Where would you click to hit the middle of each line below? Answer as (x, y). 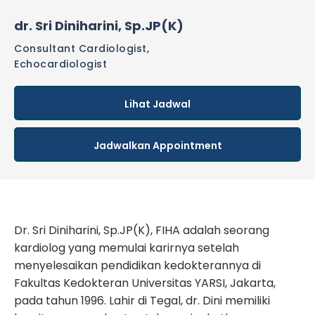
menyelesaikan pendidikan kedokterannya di (137, 265)
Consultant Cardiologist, (82, 48)
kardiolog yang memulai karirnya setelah (127, 247)
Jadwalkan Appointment (157, 145)
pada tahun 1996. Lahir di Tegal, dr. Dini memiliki (142, 300)
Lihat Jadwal (157, 104)
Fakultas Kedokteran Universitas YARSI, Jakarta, (145, 283)
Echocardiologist (60, 64)
